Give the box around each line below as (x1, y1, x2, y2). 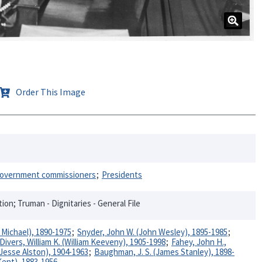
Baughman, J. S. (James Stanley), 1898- (94, 246, 235, 257)
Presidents (102, 168, 142, 180)
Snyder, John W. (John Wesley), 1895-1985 (77, 226, 227, 237)
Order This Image (16, 85, 85, 98)
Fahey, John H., (171, 236, 226, 247)
